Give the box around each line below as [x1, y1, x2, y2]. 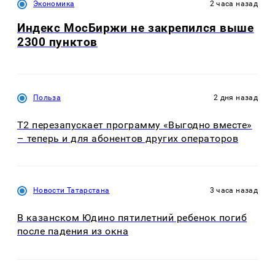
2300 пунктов [17, 35, 98, 50]
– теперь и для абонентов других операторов [17, 132, 239, 144]
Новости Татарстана [33, 186, 110, 195]
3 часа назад [209, 186, 258, 195]
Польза [33, 93, 61, 102]
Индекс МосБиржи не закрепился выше [17, 21, 254, 36]
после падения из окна [17, 225, 129, 238]
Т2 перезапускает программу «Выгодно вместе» [17, 118, 252, 131]
